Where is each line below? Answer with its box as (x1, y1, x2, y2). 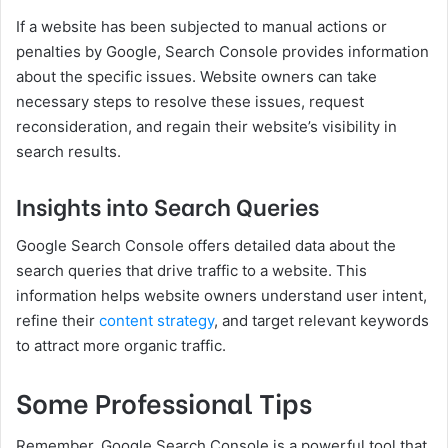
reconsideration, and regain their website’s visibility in (16, 117, 397, 137)
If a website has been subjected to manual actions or (16, 17, 387, 37)
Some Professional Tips (16, 381, 312, 421)
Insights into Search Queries (16, 188, 319, 223)
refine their (16, 310, 99, 330)
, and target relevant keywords (214, 310, 429, 330)
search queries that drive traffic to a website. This (16, 260, 367, 280)
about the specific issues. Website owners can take (16, 67, 377, 87)
